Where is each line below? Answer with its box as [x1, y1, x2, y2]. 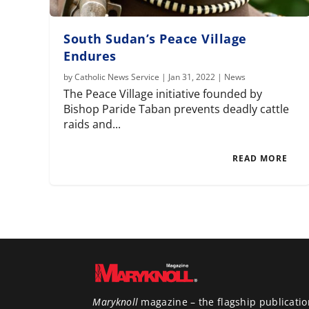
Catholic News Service [74, 71, 160, 83]
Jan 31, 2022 [168, 71, 216, 83]
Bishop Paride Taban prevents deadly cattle [63, 101, 290, 117]
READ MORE [232, 152, 288, 165]
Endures [63, 48, 117, 65]
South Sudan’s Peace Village [63, 30, 247, 48]
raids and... [63, 117, 121, 132]
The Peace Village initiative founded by [63, 86, 263, 102]
